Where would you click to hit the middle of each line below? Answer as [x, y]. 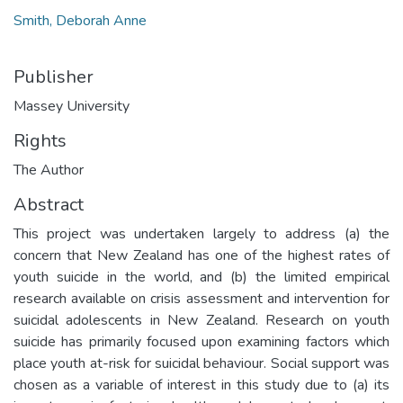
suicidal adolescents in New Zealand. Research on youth [201, 320]
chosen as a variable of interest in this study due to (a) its [201, 385]
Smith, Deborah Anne [80, 20]
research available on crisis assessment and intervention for [201, 298]
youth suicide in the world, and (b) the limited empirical [201, 277]
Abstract [49, 204]
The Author [49, 170]
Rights [40, 140]
